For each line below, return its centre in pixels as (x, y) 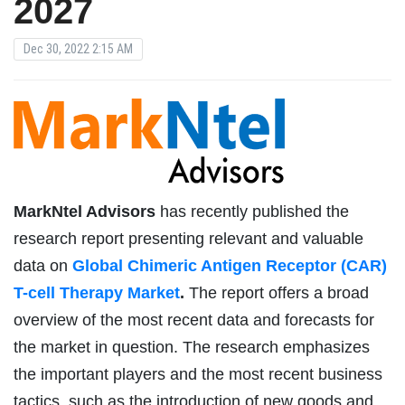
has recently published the (252, 211)
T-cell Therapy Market (97, 292)
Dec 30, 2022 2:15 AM (78, 48)
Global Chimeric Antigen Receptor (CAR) (230, 265)
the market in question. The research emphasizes (192, 347)
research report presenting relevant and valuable (188, 238)
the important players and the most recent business (198, 374)
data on (43, 265)
